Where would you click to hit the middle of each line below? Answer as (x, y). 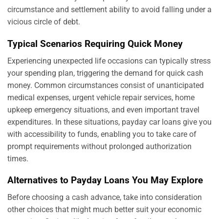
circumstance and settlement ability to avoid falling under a (109, 10)
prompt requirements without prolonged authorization (99, 146)
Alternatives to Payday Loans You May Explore (105, 180)
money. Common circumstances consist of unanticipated (106, 85)
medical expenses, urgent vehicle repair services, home (101, 97)
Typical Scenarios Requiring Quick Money (95, 44)
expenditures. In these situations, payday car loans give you (109, 122)
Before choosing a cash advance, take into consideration (105, 197)
